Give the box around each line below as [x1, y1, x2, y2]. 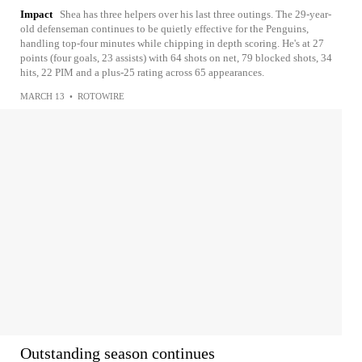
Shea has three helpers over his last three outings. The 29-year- [60, 8, 331, 20]
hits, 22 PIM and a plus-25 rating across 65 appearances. [20, 66, 264, 78]
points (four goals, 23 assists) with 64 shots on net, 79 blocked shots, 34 [20, 52, 332, 64]
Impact [20, 8, 53, 20]
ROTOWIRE [78, 91, 124, 101]
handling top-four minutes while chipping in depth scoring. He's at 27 [20, 37, 324, 49]
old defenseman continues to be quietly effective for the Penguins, [20, 23, 309, 35]
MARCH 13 [20, 91, 65, 101]
